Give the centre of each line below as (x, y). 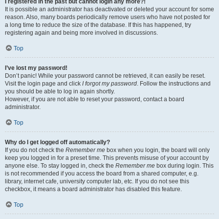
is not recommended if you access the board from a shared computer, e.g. (102, 174)
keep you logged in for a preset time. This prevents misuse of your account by (107, 158)
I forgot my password (109, 84)
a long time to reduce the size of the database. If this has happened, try (98, 25)
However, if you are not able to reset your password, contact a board (95, 99)
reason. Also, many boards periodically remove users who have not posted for (108, 17)
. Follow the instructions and (174, 84)
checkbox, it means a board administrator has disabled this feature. (93, 189)
